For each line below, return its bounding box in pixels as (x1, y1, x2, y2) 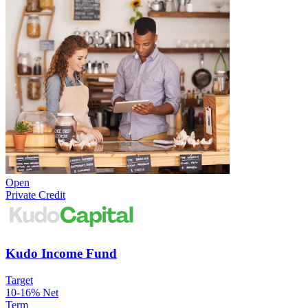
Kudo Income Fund (5, 246, 117, 261)
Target (5, 274, 33, 286)
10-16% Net (5, 286, 58, 298)
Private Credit (5, 189, 65, 201)
